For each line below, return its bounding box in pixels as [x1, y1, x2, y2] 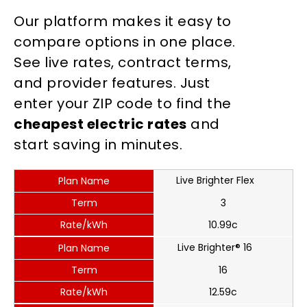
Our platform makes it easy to [14, 12, 232, 31]
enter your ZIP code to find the [14, 94, 232, 113]
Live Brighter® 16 [177, 241, 252, 254]
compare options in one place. [14, 32, 236, 51]
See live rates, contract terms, [14, 53, 232, 72]
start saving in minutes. [14, 135, 182, 154]
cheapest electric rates [14, 114, 187, 134]
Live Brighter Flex [175, 173, 254, 187]
